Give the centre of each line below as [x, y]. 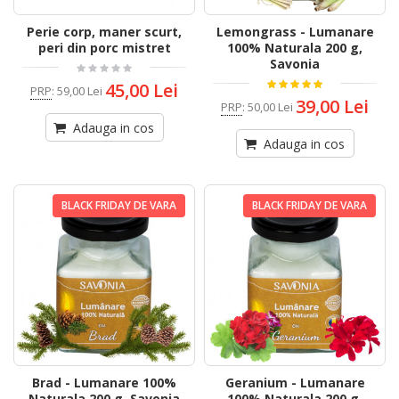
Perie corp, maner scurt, [104, 32]
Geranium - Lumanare [295, 383]
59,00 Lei [80, 90]
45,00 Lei [142, 91]
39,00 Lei [332, 107]
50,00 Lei [270, 106]
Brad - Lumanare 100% [104, 383]
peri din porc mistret [104, 48]
